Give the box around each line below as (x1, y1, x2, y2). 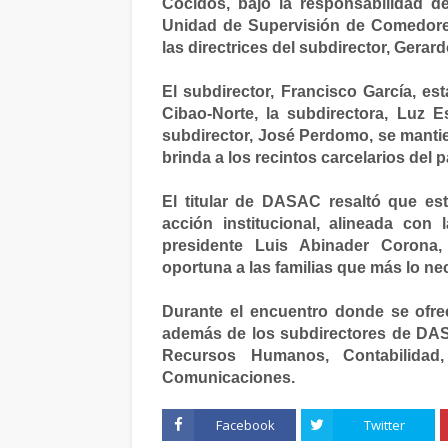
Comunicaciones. (162, 369, 295, 386)
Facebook (215, 416, 275, 434)
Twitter (363, 416, 405, 434)
